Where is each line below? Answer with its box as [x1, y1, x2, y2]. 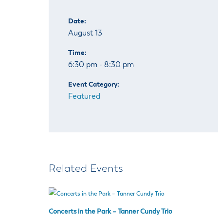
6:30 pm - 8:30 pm [68, 61, 134, 70]
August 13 [68, 30, 102, 38]
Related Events [49, 163, 123, 175]
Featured [68, 93, 100, 101]
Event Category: [68, 81, 119, 89]
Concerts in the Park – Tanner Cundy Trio [49, 208, 172, 216]
